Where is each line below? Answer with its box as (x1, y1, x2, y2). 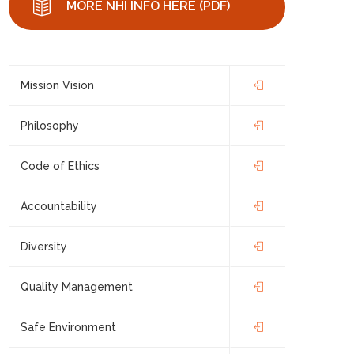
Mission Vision (21, 79, 94, 92)
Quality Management (21, 281, 133, 293)
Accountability (21, 200, 97, 213)
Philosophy (21, 119, 79, 132)
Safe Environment (21, 321, 116, 333)
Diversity (21, 240, 67, 253)
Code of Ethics (21, 160, 100, 172)
